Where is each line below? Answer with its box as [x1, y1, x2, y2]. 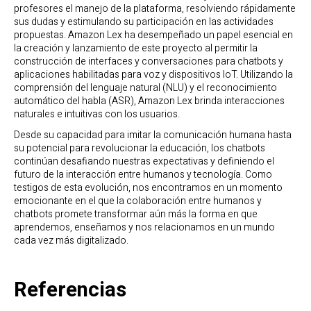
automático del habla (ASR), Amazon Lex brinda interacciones [14, 93, 285, 108]
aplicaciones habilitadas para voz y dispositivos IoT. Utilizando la [14, 67, 293, 82]
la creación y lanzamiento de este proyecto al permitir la [14, 40, 258, 56]
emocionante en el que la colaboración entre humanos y [14, 194, 262, 209]
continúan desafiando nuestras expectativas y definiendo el [14, 154, 274, 169]
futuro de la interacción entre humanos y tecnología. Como [14, 167, 272, 183]
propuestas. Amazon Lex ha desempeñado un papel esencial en [14, 27, 293, 42]
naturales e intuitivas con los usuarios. [14, 106, 180, 121]
